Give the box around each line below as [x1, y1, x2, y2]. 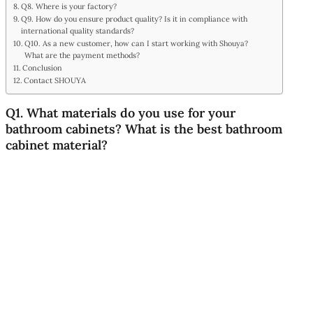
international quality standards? [21, 25, 135, 36]
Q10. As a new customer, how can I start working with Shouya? [24, 38, 249, 48]
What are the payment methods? [24, 50, 140, 60]
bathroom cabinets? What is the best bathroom [6, 120, 282, 137]
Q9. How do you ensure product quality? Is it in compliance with [21, 13, 248, 24]
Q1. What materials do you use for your [6, 104, 235, 121]
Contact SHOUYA [24, 75, 87, 85]
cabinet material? [6, 136, 108, 153]
